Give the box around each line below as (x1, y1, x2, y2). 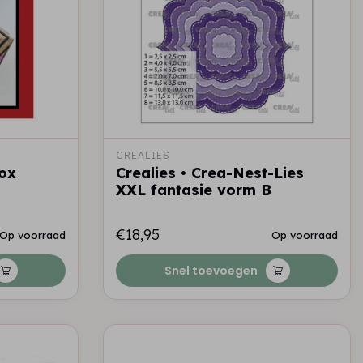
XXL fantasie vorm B (116, 181, 271, 199)
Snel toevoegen (164, 263, 258, 279)
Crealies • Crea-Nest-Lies (116, 164, 304, 182)
